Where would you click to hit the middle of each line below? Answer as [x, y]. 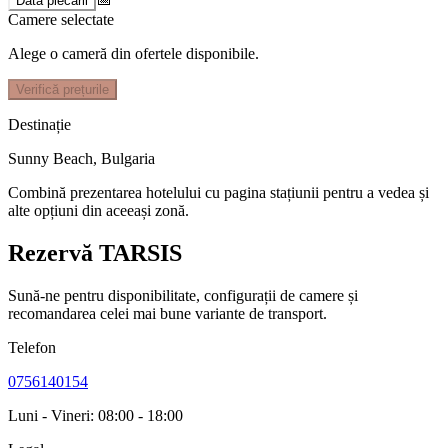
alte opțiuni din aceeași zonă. [98, 211]
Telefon [32, 348]
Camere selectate [61, 20]
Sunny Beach [50, 159]
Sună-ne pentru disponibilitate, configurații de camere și [183, 296]
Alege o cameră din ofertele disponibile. [133, 54]
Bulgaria [128, 159]
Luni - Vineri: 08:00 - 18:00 [95, 416]
